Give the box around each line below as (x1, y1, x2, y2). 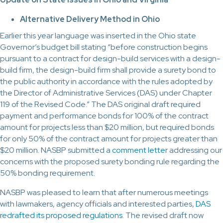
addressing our (168, 145, 222, 155)
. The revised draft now (122, 210, 204, 221)
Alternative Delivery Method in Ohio (20, 14, 160, 24)
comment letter (112, 145, 168, 155)
